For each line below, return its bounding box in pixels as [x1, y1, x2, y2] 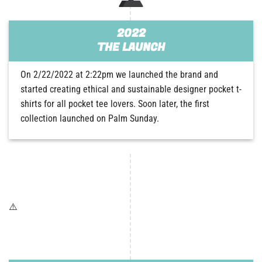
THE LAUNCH [97, 39, 165, 56]
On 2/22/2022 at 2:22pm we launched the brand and [20, 68, 218, 80]
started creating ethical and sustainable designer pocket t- [20, 83, 242, 95]
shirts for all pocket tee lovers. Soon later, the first [20, 98, 209, 109]
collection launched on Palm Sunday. [20, 112, 159, 124]
